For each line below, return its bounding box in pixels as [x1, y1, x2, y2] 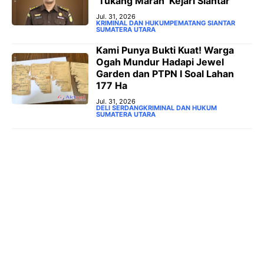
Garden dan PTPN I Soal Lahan [96, 67, 234, 80]
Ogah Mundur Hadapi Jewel [96, 55, 224, 68]
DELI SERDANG [96, 103, 143, 112]
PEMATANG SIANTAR [170, 18, 235, 27]
